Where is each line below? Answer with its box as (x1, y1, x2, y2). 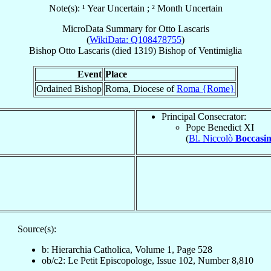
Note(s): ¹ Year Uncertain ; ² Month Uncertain (48, 2, 223, 13)
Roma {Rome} (177, 83, 235, 94)
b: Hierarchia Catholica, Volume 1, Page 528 (42, 244, 212, 255)
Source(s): (18, 223, 56, 234)
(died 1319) (109, 45, 158, 56)
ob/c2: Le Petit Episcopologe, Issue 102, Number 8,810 (42, 255, 253, 266)
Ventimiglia (198, 45, 242, 56)
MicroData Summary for (62, 23, 158, 34)
